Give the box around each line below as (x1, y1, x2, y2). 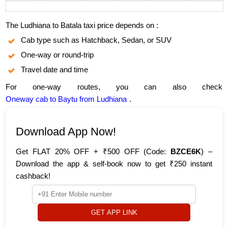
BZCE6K (170, 147, 202, 156)
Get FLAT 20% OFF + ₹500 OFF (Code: (16, 147, 171, 156)
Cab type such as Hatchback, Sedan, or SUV (21, 36, 172, 45)
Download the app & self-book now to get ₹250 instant (16, 159, 212, 168)
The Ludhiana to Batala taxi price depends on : (6, 21, 159, 30)
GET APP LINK (91, 209, 137, 217)
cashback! (16, 172, 51, 181)
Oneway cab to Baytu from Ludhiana (6, 95, 127, 104)
